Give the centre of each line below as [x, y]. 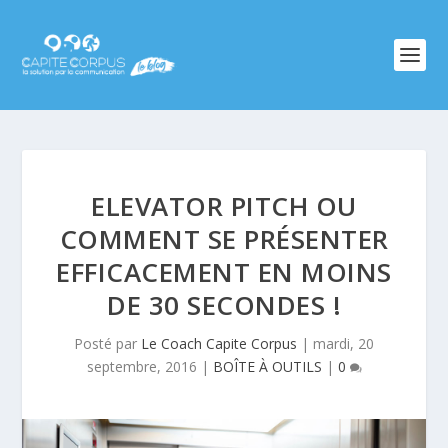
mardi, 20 [343, 343]
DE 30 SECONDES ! [224, 305]
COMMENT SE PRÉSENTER [224, 239]
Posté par [107, 343]
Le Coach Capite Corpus [219, 343]
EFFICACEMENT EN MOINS [224, 272]
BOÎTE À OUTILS [267, 366]
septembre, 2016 [141, 366]
